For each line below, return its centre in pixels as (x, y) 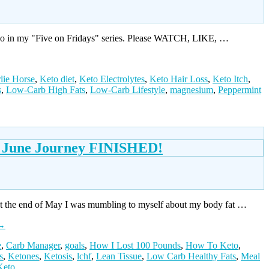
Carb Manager (33, 245)
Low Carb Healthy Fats (191, 256)
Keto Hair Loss (179, 79)
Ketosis (58, 256)
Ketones (23, 256)
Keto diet (57, 79)
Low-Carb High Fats (46, 89)
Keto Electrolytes (112, 79)
